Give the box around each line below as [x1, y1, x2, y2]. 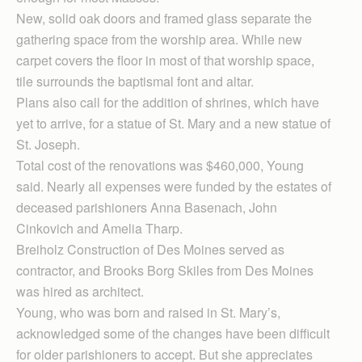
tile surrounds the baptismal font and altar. [16, 71, 254, 90]
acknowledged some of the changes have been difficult [16, 323, 330, 343]
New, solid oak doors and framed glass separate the [16, 8, 312, 27]
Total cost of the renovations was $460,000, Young [16, 155, 304, 175]
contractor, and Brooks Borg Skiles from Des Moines [16, 260, 314, 280]
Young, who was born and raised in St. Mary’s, [16, 302, 280, 322]
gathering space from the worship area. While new [16, 29, 302, 48]
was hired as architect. [16, 281, 144, 301]
